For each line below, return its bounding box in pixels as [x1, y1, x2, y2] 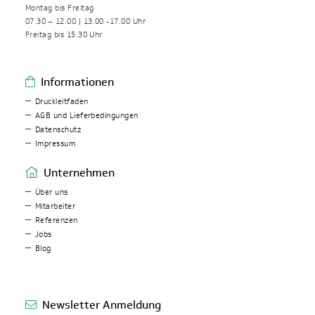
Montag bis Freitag [25, 2, 94, 15]
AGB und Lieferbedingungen [34, 110, 139, 122]
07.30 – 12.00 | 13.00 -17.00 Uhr [25, 15, 146, 28]
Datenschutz [34, 124, 82, 136]
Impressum [34, 138, 76, 150]
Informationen [40, 74, 114, 91]
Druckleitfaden [34, 96, 89, 108]
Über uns [34, 186, 68, 199]
